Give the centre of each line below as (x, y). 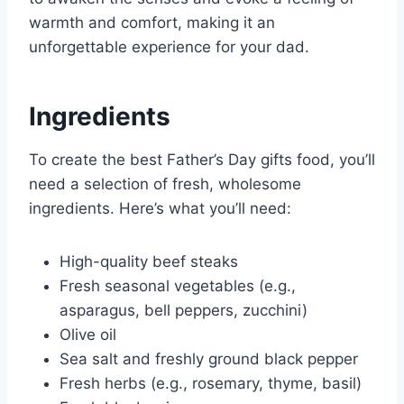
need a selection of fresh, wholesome (165, 184)
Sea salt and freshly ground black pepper (209, 358)
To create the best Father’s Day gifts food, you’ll (202, 159)
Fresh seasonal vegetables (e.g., (178, 285)
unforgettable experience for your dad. (169, 46)
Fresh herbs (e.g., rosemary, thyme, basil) (211, 383)
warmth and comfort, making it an (152, 22)
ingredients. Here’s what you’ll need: (160, 208)
